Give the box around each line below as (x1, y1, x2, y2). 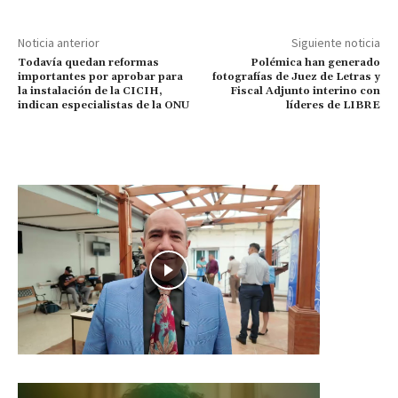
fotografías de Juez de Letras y (211, 70, 380, 84)
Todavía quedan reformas (18, 56, 159, 69)
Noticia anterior (18, 35, 99, 51)
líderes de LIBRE (285, 99, 380, 112)
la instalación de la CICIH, (18, 84, 163, 98)
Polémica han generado (250, 56, 380, 69)
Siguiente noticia (291, 35, 380, 51)
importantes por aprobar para (18, 70, 183, 84)
